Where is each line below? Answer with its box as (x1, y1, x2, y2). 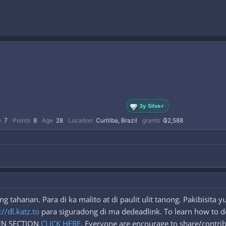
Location (68, 117, 93, 124)
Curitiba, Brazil (96, 117, 137, 124)
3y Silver (139, 102, 164, 109)
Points (13, 117, 30, 124)
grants (142, 117, 160, 124)
